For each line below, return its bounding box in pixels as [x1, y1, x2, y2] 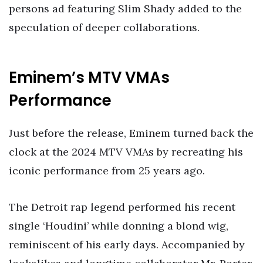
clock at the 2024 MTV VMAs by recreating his [9, 145, 243, 159]
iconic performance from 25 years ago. [9, 164, 205, 178]
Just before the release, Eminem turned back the [9, 126, 254, 140]
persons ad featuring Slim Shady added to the [9, 2, 242, 16]
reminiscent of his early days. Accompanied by [9, 238, 245, 252]
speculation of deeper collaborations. [9, 21, 200, 35]
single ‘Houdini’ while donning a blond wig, [9, 219, 228, 233]
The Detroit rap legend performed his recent [9, 200, 235, 214]
